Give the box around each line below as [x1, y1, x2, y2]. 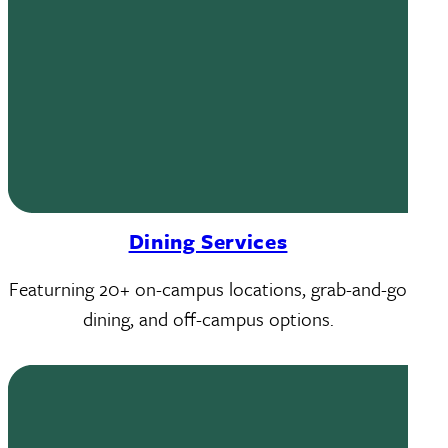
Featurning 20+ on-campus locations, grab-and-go [9, 275, 407, 302]
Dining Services [128, 226, 288, 256]
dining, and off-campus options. [82, 305, 334, 332]
